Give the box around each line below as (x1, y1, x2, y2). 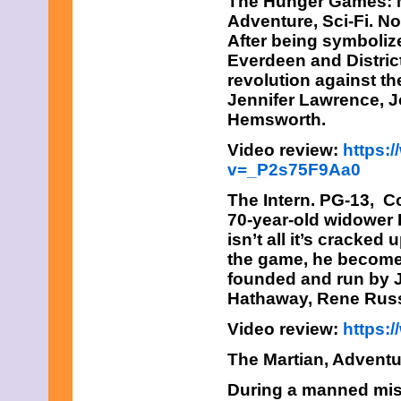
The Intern (227, 191, 311, 209)
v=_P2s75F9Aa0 (227, 160, 361, 179)
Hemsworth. (227, 110, 326, 129)
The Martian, (227, 350, 328, 369)
